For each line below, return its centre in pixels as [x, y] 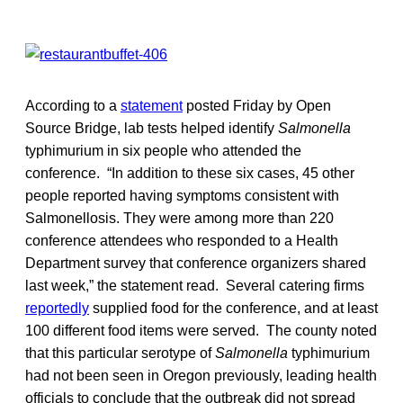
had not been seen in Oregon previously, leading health [201, 375]
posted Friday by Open [257, 105]
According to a [73, 105]
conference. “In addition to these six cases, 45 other [190, 173]
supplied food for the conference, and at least [233, 308]
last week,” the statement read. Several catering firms [195, 285]
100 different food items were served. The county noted [201, 330]
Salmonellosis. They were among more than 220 [179, 218]
